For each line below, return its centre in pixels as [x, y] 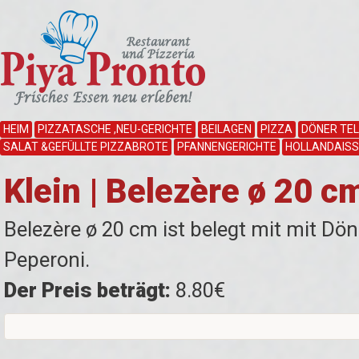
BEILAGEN [226, 129]
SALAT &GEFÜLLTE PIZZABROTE [86, 147]
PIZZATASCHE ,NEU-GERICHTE [115, 129]
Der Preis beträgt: [87, 290]
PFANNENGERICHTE [227, 147]
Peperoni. [47, 260]
